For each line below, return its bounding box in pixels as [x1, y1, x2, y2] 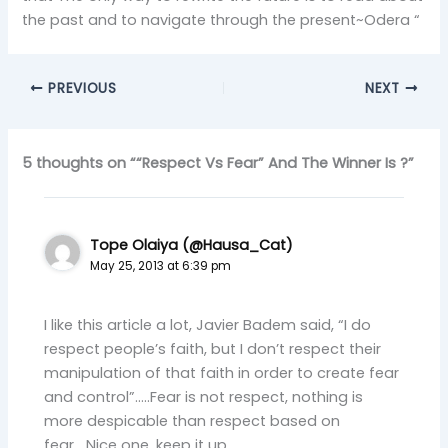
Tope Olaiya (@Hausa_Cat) [90, 235, 294, 256]
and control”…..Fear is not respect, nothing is [44, 386, 364, 407]
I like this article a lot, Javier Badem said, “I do [44, 314, 372, 335]
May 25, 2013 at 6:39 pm [90, 258, 232, 275]
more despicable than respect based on [44, 410, 341, 431]
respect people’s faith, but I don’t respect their [44, 338, 382, 359]
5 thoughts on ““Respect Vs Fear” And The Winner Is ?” [22, 153, 415, 174]
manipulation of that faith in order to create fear [44, 362, 400, 383]
